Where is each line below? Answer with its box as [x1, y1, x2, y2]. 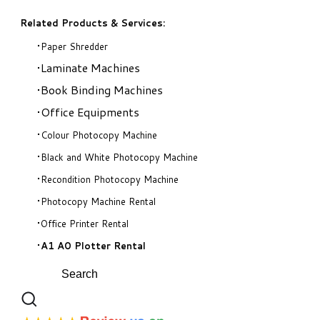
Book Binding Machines [41, 81, 163, 98]
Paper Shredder [41, 39, 108, 53]
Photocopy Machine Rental [41, 194, 156, 208]
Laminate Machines [41, 59, 140, 76]
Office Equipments [41, 103, 139, 120]
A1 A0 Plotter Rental [41, 239, 146, 252]
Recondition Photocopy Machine [41, 172, 179, 186]
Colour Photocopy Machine [41, 128, 157, 141]
